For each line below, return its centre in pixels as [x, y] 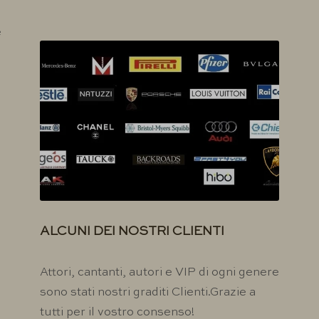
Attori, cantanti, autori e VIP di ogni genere [159, 272]
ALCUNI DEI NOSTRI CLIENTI [132, 231]
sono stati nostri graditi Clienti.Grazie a [147, 292]
